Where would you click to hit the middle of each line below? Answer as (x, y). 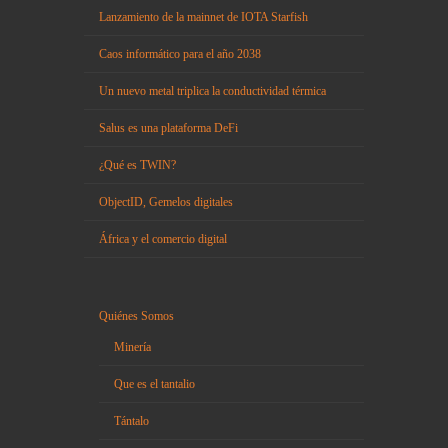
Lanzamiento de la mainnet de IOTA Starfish (203, 16)
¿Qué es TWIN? (137, 164)
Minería (132, 346)
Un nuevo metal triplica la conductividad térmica (212, 90)
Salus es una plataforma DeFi (168, 127)
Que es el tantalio (154, 383)
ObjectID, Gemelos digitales (166, 201)
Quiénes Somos (136, 315)
